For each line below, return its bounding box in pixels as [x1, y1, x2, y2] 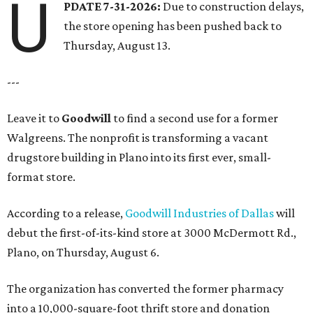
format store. [7, 170, 75, 184]
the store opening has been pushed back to [64, 19, 282, 34]
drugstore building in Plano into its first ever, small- [7, 150, 271, 165]
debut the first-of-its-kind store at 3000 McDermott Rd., [7, 226, 296, 240]
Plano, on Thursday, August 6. [7, 245, 159, 260]
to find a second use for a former [111, 111, 278, 126]
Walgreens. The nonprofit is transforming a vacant [7, 131, 268, 145]
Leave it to [7, 111, 61, 126]
